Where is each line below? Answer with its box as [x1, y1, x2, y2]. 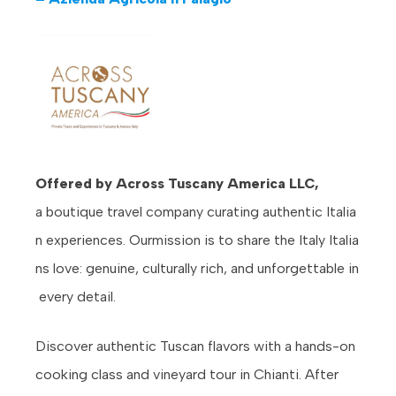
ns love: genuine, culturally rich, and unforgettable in [35, 259, 359, 277]
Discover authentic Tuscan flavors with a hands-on [35, 337, 355, 354]
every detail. [35, 287, 116, 305]
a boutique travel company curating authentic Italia [35, 202, 356, 220]
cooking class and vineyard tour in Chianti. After [35, 365, 339, 383]
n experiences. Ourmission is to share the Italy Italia [35, 231, 359, 248]
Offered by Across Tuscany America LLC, [35, 174, 319, 192]
